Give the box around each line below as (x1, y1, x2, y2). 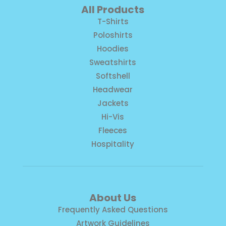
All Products (81, 2, 145, 17)
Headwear (93, 84, 133, 95)
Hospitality (91, 138, 135, 149)
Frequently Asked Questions (58, 204, 168, 215)
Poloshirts (93, 29, 133, 40)
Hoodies (97, 43, 129, 54)
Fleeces (98, 125, 128, 136)
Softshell (95, 70, 130, 81)
